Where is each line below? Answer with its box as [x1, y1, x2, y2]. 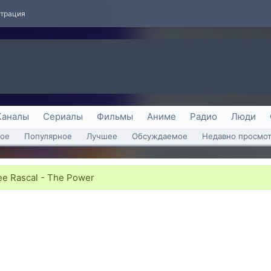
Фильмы [97, 111, 133, 122]
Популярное [24, 131, 72, 141]
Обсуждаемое [132, 131, 188, 141]
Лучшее [87, 131, 117, 141]
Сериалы [43, 111, 83, 122]
